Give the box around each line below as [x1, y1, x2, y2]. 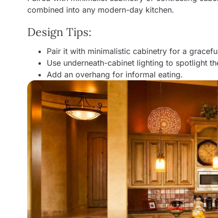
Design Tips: [27, 25, 91, 39]
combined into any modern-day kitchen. [27, 4, 174, 15]
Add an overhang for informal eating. [47, 70, 183, 80]
